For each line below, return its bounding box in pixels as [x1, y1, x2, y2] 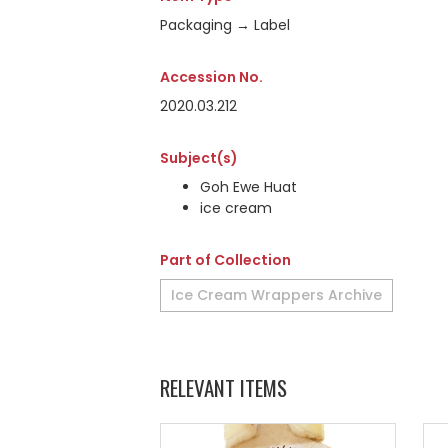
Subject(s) [160, 148, 238, 168]
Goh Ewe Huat [200, 177, 297, 197]
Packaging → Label [160, 15, 290, 35]
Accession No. [160, 67, 263, 87]
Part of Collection [160, 250, 291, 270]
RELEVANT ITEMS [160, 372, 287, 403]
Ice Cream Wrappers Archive [171, 285, 382, 305]
